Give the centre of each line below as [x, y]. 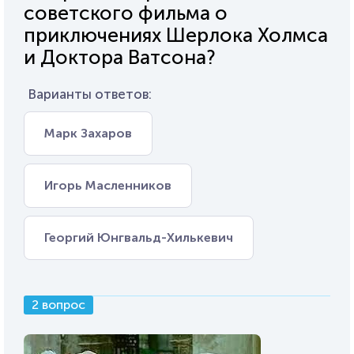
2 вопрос [58, 305]
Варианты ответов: [90, 94]
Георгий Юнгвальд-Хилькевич [139, 237]
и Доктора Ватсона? [120, 57]
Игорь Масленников [108, 185]
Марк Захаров [88, 133]
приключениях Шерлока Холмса [176, 35]
